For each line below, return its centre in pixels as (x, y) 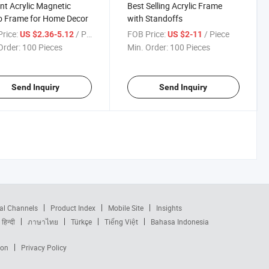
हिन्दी (8, 222)
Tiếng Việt (121, 222)
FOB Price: (146, 34)
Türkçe (81, 222)
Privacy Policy (44, 247)
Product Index (73, 208)
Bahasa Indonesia (180, 222)
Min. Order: (147, 47)
